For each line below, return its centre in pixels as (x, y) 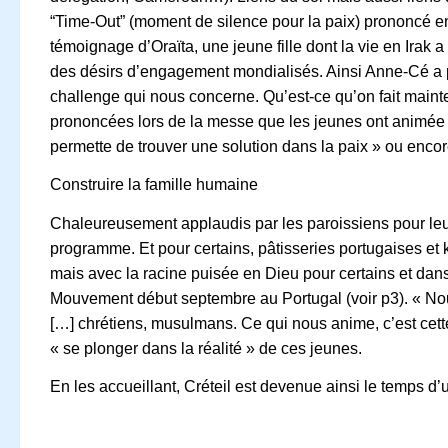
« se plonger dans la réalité (146, 348)
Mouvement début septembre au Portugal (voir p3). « (237, 298)
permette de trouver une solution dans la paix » (217, 146)
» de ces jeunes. (302, 348)
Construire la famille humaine (154, 185)
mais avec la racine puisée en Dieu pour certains (224, 273)
